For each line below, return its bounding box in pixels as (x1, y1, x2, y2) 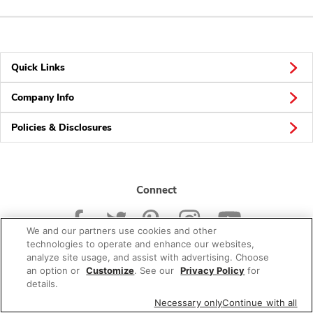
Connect (136, 183, 177, 197)
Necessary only (154, 297, 223, 308)
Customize (86, 265, 135, 276)
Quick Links (11, 61, 65, 74)
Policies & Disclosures (11, 121, 112, 134)
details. (27, 278, 59, 289)
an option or (27, 265, 83, 276)
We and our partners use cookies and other (27, 225, 217, 236)
